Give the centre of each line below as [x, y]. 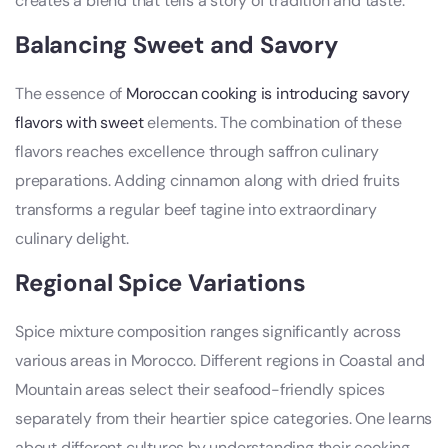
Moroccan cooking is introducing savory [268, 94]
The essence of [71, 94]
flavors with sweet [79, 123]
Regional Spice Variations [160, 283]
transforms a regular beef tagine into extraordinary [196, 210]
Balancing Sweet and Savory [176, 45]
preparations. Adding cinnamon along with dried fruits [207, 181]
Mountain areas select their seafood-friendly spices [200, 390]
